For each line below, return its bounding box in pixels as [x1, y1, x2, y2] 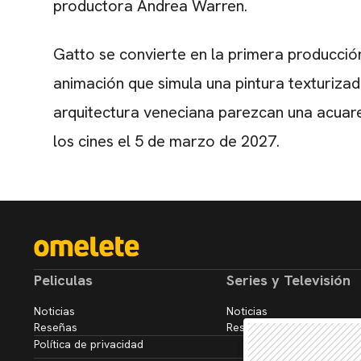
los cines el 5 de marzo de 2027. [53, 130, 280, 151]
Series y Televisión [226, 270, 351, 289]
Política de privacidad [34, 336, 143, 351]
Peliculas [34, 270, 93, 289]
